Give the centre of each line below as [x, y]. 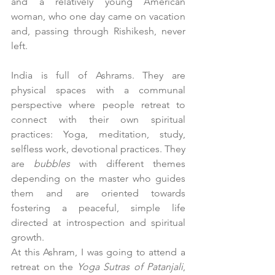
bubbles [52, 164]
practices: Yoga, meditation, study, [98, 134]
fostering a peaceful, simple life [98, 208]
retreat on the [44, 267]
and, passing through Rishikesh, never [98, 31]
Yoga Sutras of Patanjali [130, 267]
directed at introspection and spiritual [98, 223]
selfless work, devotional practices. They [98, 149]
